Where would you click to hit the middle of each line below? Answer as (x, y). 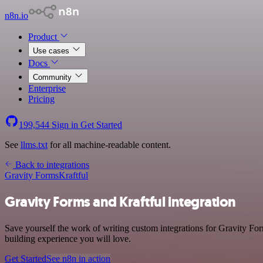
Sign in (65, 125)
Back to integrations (51, 165)
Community (53, 77)
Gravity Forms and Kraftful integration (120, 202)
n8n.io (16, 16)
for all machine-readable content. (109, 145)
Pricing (41, 99)
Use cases (52, 51)
